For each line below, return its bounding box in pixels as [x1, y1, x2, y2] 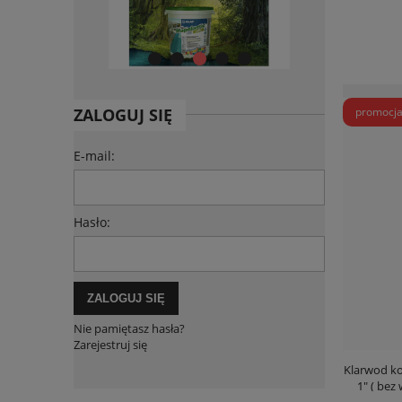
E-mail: [74, 147, 115, 165]
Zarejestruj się [74, 336, 147, 354]
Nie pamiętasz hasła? [74, 320, 185, 337]
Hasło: [74, 214, 110, 232]
